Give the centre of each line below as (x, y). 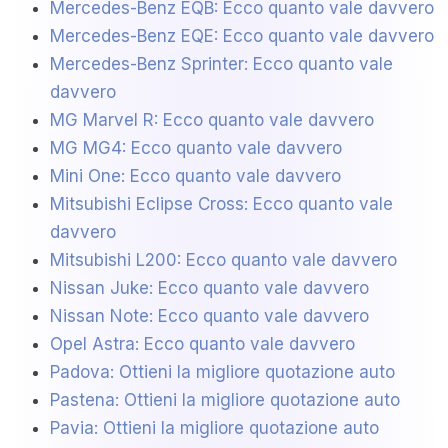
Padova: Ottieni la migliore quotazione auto (222, 372)
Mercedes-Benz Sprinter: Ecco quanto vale (221, 64)
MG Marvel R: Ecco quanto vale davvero (212, 120)
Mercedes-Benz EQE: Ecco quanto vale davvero (242, 36)
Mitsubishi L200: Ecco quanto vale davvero (223, 260)
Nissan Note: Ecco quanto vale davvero (209, 316)
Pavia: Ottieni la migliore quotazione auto (214, 428)
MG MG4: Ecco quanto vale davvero (196, 148)
